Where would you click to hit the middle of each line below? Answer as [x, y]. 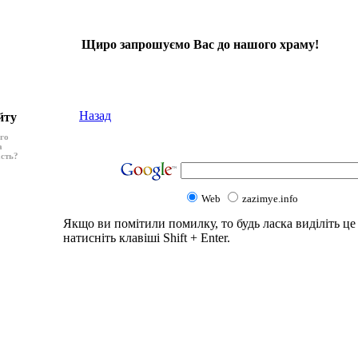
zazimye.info [270, 199]
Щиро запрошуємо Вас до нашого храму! [200, 44]
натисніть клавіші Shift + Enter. [147, 238]
